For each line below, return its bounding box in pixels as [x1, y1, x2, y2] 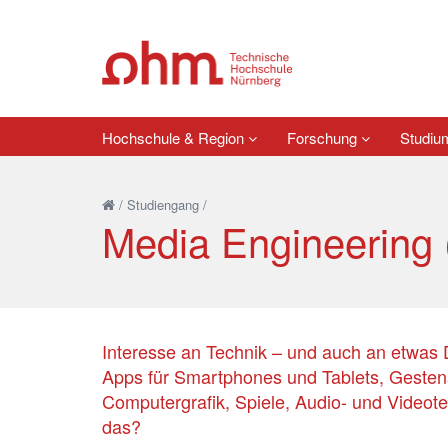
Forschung [287, 126, 361, 148]
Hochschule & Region [102, 126, 248, 148]
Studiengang [127, 195, 199, 214]
